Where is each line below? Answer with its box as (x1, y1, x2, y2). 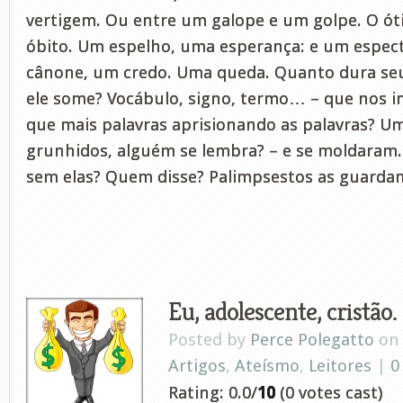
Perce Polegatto (250, 329, 374, 350)
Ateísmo (235, 355, 300, 376)
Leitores (309, 355, 372, 376)
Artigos (168, 355, 226, 376)
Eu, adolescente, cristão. (168, 294, 397, 327)
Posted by (168, 329, 250, 350)
